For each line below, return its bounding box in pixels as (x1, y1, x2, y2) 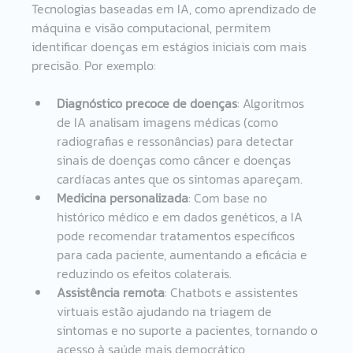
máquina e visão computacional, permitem (32, 17, 275, 37)
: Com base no (188, 188, 271, 207)
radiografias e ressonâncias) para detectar (57, 131, 298, 150)
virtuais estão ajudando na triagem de (57, 301, 276, 321)
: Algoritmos (237, 93, 308, 113)
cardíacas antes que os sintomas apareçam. (57, 169, 307, 188)
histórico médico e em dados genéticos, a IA (57, 206, 307, 226)
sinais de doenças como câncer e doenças (57, 150, 295, 169)
